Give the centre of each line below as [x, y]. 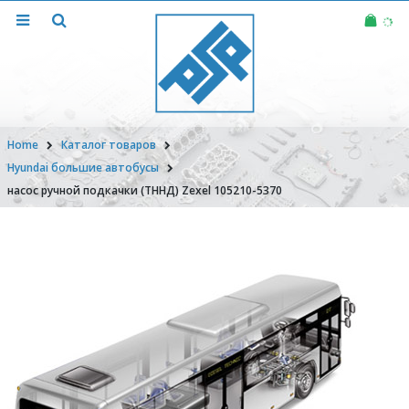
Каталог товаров [109, 145]
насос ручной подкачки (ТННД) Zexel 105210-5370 [145, 190]
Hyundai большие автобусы [83, 168]
